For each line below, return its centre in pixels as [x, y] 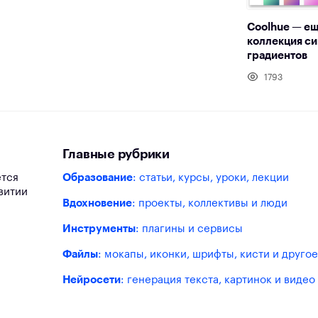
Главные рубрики [116, 154]
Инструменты [99, 229]
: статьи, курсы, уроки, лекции [210, 178]
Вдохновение [97, 204]
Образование [97, 178]
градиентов [278, 56]
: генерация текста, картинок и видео [218, 280]
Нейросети [91, 280]
